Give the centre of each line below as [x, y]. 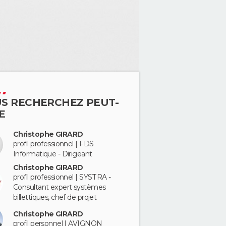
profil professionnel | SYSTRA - [62, 177]
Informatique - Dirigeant [53, 154]
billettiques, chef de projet [55, 197]
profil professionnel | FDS [53, 144]
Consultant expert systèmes [60, 187]
